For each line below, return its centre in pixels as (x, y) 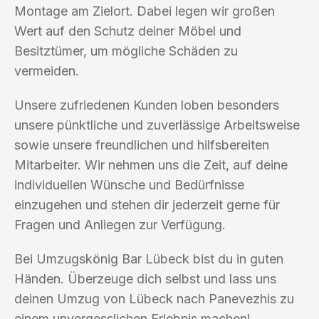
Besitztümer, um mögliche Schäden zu (126, 51)
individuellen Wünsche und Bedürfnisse (129, 184)
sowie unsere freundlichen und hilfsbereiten (142, 145)
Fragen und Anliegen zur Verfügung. (120, 224)
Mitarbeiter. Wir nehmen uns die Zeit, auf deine (151, 164)
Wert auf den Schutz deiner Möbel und (128, 31)
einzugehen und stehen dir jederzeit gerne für (147, 204)
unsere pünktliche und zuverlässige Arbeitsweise (157, 125)
